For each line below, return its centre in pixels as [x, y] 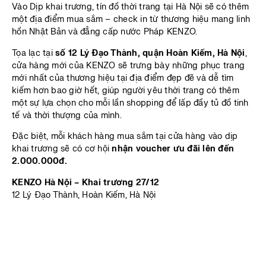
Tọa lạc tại [34, 53]
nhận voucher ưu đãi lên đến [173, 149]
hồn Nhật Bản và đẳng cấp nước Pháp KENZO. [105, 32]
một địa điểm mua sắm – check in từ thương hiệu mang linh [131, 20]
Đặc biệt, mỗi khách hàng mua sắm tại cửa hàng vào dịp [125, 137]
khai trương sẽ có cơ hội [62, 149]
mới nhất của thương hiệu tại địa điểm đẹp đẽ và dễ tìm [123, 78]
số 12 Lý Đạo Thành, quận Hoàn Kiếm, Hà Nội [150, 53]
